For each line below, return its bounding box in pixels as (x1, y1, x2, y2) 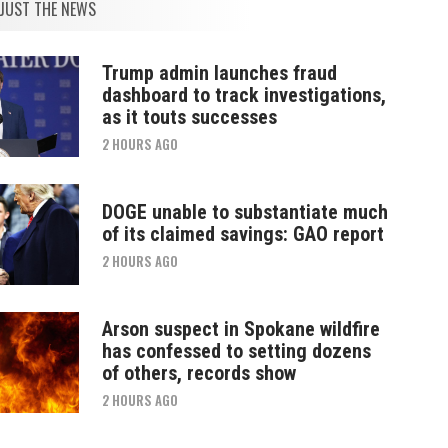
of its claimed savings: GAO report (101, 222, 384, 247)
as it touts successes (101, 105, 277, 130)
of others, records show (101, 361, 296, 386)
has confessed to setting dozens (101, 339, 371, 364)
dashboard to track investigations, (101, 83, 386, 108)
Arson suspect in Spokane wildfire (101, 317, 380, 342)
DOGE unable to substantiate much (101, 200, 388, 225)
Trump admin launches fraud (101, 61, 337, 86)
